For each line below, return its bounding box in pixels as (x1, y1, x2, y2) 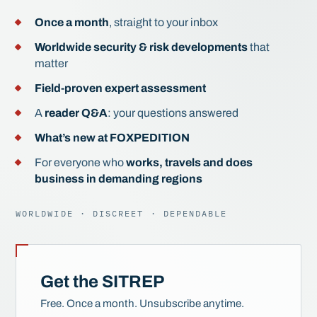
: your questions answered (108, 107, 239, 119)
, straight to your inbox (109, 16, 219, 28)
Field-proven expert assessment (35, 82, 207, 94)
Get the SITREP (40, 272, 164, 291)
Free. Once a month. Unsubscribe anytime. (40, 298, 244, 309)
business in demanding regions (35, 173, 203, 185)
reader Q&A (45, 107, 108, 119)
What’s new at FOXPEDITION (35, 132, 190, 144)
